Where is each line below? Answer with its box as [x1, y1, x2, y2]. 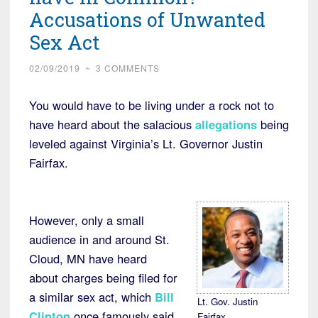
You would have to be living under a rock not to [29, 96, 274, 114]
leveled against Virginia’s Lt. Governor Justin [29, 134, 263, 152]
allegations [195, 115, 257, 133]
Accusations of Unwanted [29, 6, 265, 32]
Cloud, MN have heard [29, 249, 147, 267]
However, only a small [29, 211, 144, 229]
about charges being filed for [29, 268, 177, 286]
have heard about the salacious [29, 115, 195, 133]
